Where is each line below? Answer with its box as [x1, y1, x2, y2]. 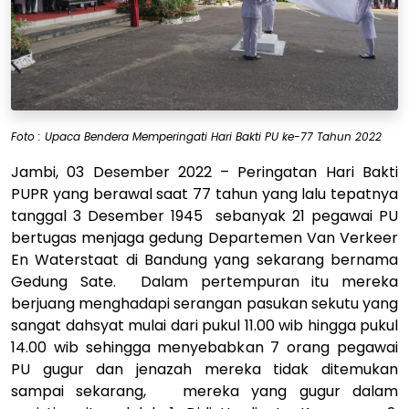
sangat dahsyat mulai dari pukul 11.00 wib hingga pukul [11, 314, 398, 336]
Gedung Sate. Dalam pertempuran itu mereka [11, 270, 398, 292]
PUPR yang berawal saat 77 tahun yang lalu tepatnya [11, 183, 398, 204]
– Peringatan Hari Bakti [211, 161, 399, 183]
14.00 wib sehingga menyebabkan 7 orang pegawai [11, 336, 398, 358]
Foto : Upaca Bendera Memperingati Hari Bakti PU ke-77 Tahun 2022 [11, 128, 382, 144]
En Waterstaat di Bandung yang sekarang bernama [11, 248, 398, 270]
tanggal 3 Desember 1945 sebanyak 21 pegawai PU [11, 204, 398, 226]
